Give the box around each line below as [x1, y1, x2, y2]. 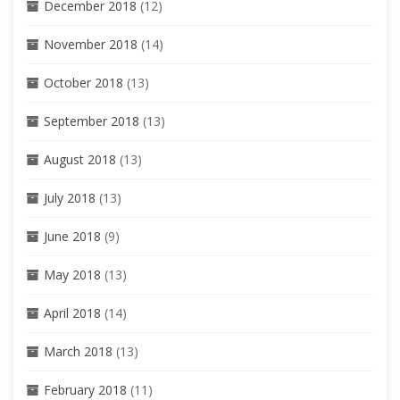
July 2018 [44, 188, 96, 206]
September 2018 [44, 112, 139, 129]
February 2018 [44, 380, 127, 398]
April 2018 [44, 304, 101, 321]
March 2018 [44, 342, 112, 360]
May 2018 [44, 265, 101, 283]
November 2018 [44, 35, 137, 53]
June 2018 [44, 227, 101, 245]
